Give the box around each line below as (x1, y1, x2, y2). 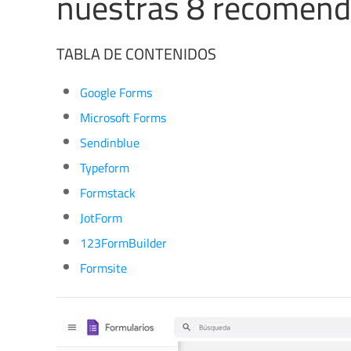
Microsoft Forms (80, 106, 166, 129)
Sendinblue (80, 131, 139, 154)
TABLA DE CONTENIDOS (56, 39, 216, 68)
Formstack (80, 181, 136, 204)
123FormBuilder (80, 231, 167, 255)
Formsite (80, 256, 127, 280)
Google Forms (80, 81, 152, 104)
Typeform (80, 156, 129, 179)
